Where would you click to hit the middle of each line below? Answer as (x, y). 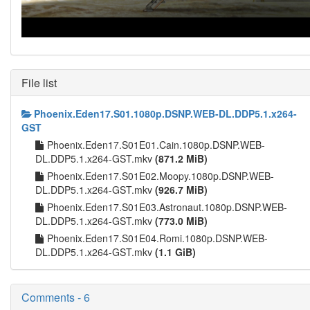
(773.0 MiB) (181, 221)
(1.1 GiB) (175, 252)
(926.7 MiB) (181, 190)
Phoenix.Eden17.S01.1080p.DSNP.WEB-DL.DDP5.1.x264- (165, 114)
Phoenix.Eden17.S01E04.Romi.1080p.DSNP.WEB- (157, 238)
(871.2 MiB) (181, 159)
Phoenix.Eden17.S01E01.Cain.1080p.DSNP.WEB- (156, 145)
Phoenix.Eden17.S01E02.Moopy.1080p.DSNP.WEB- (161, 176)
